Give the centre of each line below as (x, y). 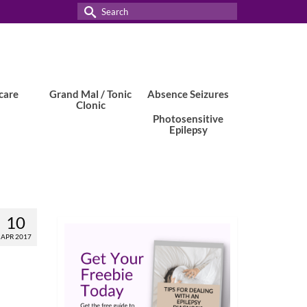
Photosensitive (188, 119)
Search (95, 11)
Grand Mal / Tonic (91, 94)
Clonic (90, 105)
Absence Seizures (188, 94)
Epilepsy (188, 130)
